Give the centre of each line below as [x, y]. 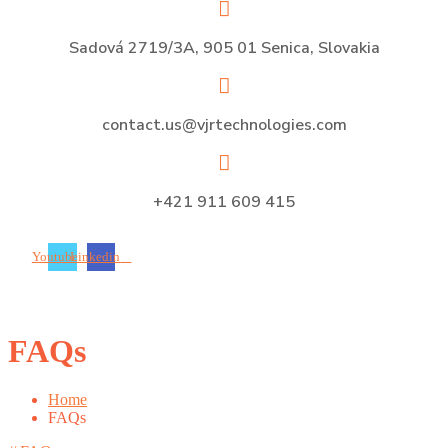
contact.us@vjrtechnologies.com [224, 124]
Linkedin [95, 257]
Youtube [54, 257]
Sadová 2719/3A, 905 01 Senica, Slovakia [224, 47]
